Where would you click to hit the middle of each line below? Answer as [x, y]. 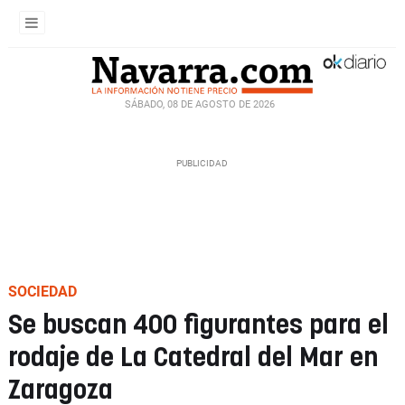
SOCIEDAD [42, 292]
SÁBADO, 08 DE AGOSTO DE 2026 [200, 104]
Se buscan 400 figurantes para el [198, 326]
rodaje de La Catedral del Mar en [193, 358]
